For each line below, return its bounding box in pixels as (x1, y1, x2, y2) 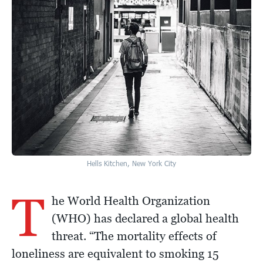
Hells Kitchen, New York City (87, 159, 176, 168)
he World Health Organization (52, 194, 210, 208)
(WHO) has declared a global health (52, 211, 239, 226)
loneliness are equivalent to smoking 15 (12, 247, 219, 261)
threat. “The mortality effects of (52, 229, 217, 244)
